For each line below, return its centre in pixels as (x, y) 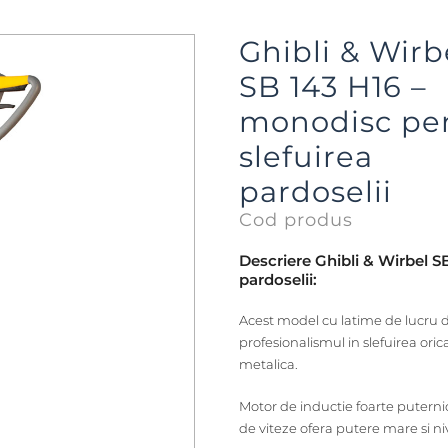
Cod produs (296, 220)
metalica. (268, 364)
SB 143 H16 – (333, 87)
